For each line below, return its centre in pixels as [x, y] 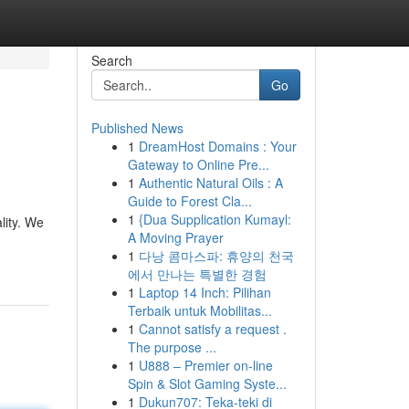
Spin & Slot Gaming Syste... [207, 383]
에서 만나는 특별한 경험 [197, 274]
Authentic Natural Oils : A [210, 183]
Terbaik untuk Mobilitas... [199, 310]
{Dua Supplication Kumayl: [215, 219]
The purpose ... [172, 347]
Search [111, 60]
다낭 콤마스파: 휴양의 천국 [216, 256]
